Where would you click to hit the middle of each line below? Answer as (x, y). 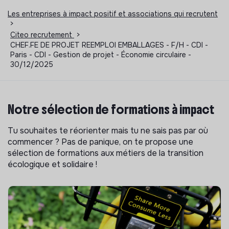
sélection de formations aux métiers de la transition (106, 153)
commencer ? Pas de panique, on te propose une (100, 142)
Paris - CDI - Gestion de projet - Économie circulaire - (101, 54)
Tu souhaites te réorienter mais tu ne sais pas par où (108, 130)
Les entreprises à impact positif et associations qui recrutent (113, 14)
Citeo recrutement (42, 35)
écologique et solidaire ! (52, 164)
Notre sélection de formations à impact (111, 109)
